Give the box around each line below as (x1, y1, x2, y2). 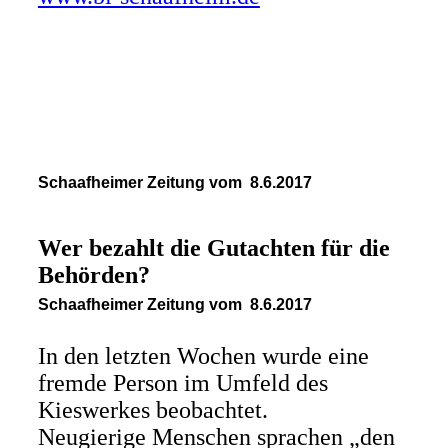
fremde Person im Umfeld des (37, 370, 328, 396)
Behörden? (37, 262, 150, 288)
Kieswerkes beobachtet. (37, 397, 268, 423)
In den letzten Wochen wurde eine (37, 343, 369, 369)
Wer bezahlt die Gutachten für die (37, 235, 390, 261)
